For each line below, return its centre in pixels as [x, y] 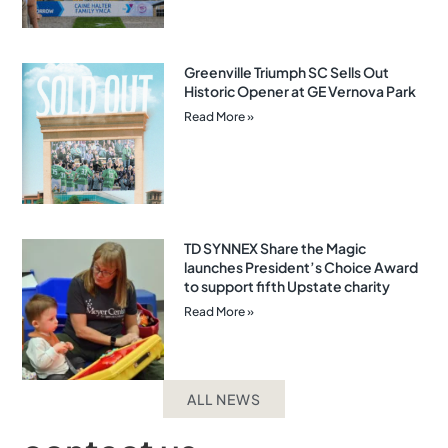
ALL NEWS [224, 399]
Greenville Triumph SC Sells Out [286, 72]
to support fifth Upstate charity [286, 286]
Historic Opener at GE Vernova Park [299, 91]
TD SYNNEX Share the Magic [274, 248]
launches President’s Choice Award [300, 267]
